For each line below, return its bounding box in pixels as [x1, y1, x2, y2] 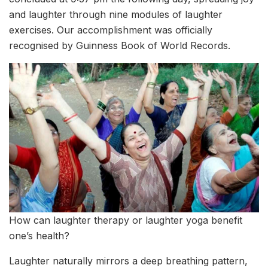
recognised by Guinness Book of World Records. [9, 39, 230, 51]
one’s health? [9, 230, 69, 242]
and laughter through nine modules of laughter [9, 8, 223, 20]
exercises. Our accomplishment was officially [9, 23, 212, 36]
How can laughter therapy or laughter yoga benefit [9, 214, 242, 227]
